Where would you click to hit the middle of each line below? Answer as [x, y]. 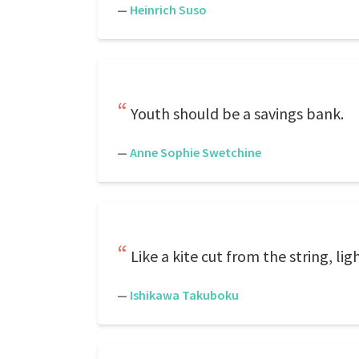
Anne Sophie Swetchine [196, 152]
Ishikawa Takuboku [184, 295]
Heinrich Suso [168, 10]
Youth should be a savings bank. [237, 113]
